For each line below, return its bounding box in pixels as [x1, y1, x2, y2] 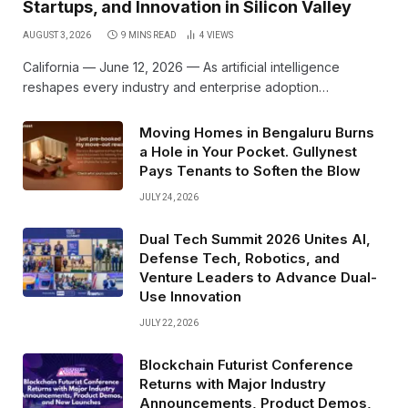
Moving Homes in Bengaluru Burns [139, 124, 374, 142]
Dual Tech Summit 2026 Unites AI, [139, 230, 371, 249]
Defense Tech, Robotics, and [139, 250, 340, 268]
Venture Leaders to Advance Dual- [139, 269, 377, 287]
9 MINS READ [121, 30, 177, 41]
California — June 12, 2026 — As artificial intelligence [23, 59, 340, 76]
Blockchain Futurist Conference [139, 356, 353, 374]
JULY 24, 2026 [139, 192, 199, 203]
